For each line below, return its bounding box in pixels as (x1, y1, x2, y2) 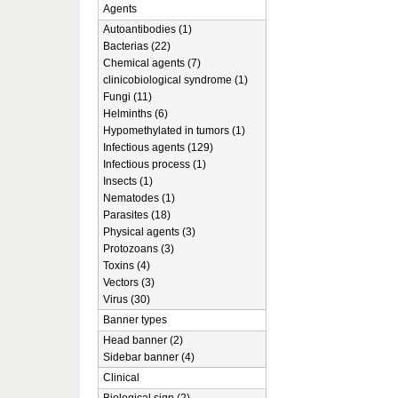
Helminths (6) (103, 107, 168, 120)
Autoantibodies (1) (103, 23, 192, 36)
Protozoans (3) (103, 243, 174, 255)
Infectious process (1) (103, 158, 206, 171)
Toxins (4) (103, 259, 150, 272)
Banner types (103, 314, 167, 326)
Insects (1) (103, 175, 153, 187)
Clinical (103, 371, 139, 384)
